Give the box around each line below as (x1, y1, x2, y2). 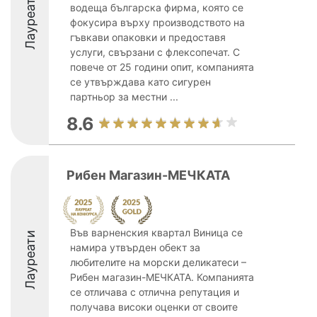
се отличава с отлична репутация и (70, 286, 239, 298)
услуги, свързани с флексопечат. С (70, 46, 240, 58)
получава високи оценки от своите (70, 301, 238, 313)
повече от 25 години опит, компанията (70, 61, 254, 73)
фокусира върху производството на (70, 16, 245, 28)
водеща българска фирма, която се (70, 1, 243, 13)
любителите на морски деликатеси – (70, 256, 246, 268)
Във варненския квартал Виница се (70, 226, 243, 238)
